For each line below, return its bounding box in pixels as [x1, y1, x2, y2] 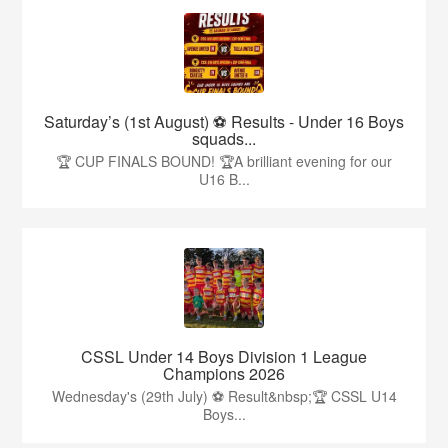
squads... [192, 127, 256, 151]
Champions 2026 [163, 362, 285, 386]
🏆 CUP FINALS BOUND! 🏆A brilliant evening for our [56, 151, 392, 172]
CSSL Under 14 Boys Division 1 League [81, 345, 367, 369]
